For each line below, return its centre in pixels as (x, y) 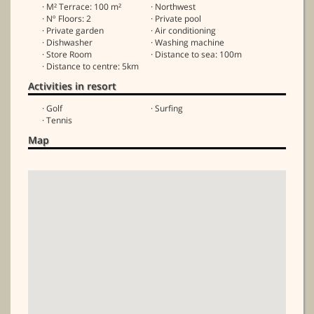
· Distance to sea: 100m (196, 54)
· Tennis (57, 120)
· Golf (52, 108)
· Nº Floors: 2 (67, 18)
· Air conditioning (183, 30)
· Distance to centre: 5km (90, 66)
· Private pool (176, 18)
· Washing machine (187, 42)
